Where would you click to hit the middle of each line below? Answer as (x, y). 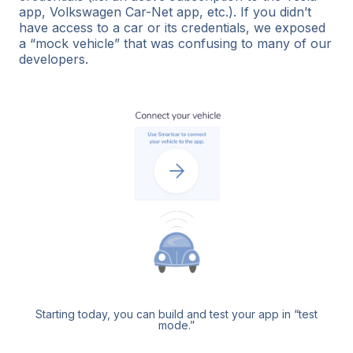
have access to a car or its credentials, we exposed (172, 27)
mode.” (176, 325)
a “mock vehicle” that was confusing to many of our (175, 43)
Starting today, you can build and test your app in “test (176, 314)
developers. (54, 59)
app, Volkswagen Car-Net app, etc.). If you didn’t (165, 11)
